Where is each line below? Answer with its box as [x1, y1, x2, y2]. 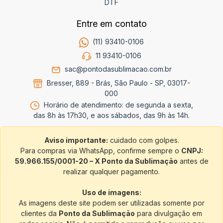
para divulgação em [135, 209, 202, 218]
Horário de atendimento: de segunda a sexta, [41, 101, 193, 110]
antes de [177, 157, 209, 166]
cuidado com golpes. [108, 136, 179, 145]
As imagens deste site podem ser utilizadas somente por [18, 199, 205, 208]
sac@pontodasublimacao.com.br [65, 65, 172, 74]
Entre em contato [76, 18, 147, 29]
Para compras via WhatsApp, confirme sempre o [20, 146, 181, 155]
